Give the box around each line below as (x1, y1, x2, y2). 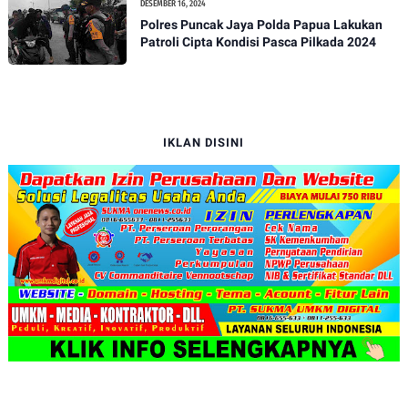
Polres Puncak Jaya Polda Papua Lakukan (139, 16, 382, 32)
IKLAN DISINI (163, 136, 245, 150)
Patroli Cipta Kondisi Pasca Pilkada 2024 (139, 34, 376, 49)
